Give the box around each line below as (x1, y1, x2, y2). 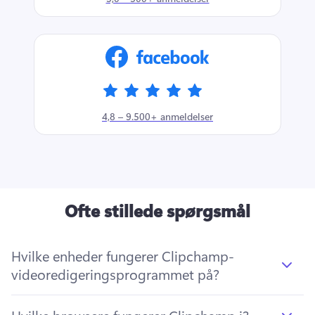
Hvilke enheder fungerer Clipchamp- (11, 245, 234, 265)
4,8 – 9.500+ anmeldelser (102, 108, 213, 123)
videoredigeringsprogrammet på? (11, 264, 219, 283)
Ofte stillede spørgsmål (65, 198, 250, 221)
